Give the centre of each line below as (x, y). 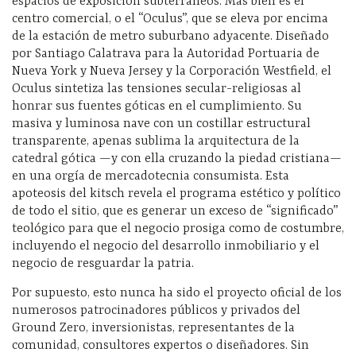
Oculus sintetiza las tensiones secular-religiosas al (157, 89)
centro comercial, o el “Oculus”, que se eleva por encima (170, 19)
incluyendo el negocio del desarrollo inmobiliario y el (166, 247)
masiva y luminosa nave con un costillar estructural (161, 124)
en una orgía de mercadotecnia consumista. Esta (151, 177)
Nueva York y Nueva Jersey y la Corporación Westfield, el (172, 72)
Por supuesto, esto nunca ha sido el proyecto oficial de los (177, 294)
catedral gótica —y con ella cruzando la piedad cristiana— (177, 159)
